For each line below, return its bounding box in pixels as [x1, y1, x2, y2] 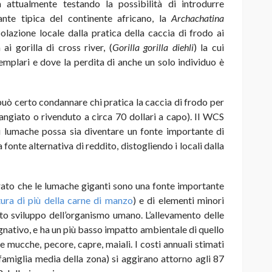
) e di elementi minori [132, 194, 225, 206]
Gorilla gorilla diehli [112, 41, 194, 53]
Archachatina [171, 12, 224, 24]
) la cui [193, 41, 225, 53]
